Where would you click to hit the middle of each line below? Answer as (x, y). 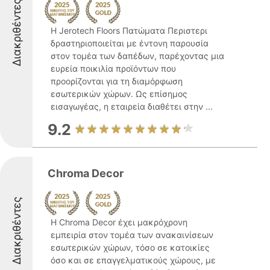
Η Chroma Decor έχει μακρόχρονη (119, 222)
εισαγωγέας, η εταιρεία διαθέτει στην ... (132, 106)
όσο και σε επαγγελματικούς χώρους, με (133, 260)
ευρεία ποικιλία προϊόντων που (113, 68)
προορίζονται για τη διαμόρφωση (117, 81)
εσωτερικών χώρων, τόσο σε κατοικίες (130, 247)
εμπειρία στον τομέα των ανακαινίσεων (132, 235)
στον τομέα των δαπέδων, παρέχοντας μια (137, 56)
